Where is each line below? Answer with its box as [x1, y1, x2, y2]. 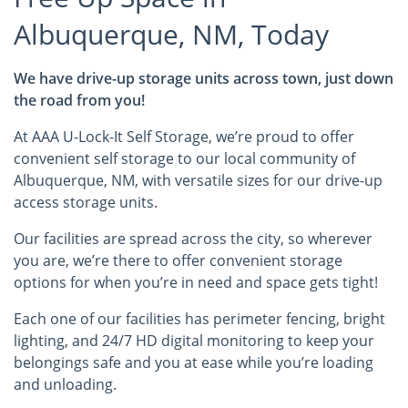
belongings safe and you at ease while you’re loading [14, 352, 373, 372]
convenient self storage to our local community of [14, 148, 355, 168]
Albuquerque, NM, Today [14, 15, 329, 53]
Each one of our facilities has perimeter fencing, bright [14, 309, 385, 329]
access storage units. [14, 192, 161, 212]
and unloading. [14, 374, 120, 394]
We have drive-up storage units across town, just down [14, 68, 393, 88]
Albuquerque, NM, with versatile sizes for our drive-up [14, 170, 382, 190]
